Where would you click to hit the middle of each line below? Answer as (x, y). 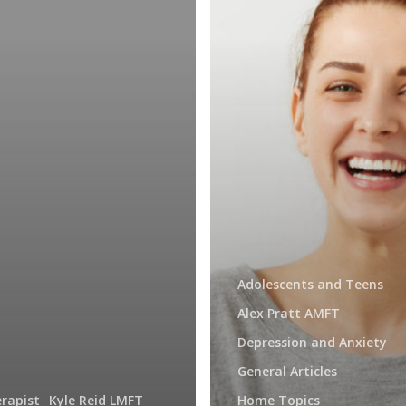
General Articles (287, 371)
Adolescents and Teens (310, 284)
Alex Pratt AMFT (289, 313)
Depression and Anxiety (312, 342)
